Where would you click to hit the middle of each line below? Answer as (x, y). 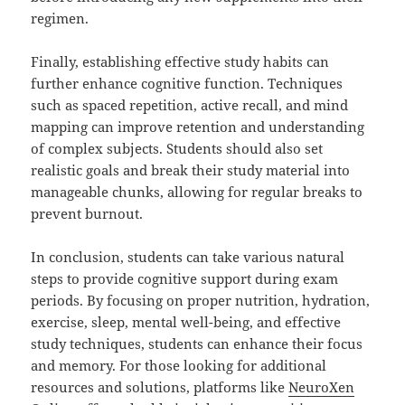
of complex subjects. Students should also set (177, 149)
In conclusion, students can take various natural (188, 257)
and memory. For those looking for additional (179, 366)
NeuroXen (322, 387)
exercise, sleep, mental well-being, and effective (186, 322)
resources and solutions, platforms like (160, 387)
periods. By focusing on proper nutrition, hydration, (201, 301)
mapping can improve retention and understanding (198, 127)
